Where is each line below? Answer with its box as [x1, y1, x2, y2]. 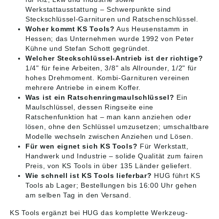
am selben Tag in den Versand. [25, 191, 131, 199]
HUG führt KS [152, 172, 200, 180]
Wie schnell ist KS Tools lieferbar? [25, 172, 152, 180]
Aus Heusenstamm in [114, 25, 189, 33]
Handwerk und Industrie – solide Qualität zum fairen [25, 152, 203, 160]
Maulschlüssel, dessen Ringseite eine [25, 103, 154, 111]
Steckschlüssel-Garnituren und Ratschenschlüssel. [25, 15, 198, 23]
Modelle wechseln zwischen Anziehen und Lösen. [25, 132, 194, 141]
